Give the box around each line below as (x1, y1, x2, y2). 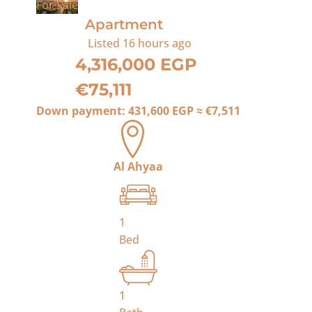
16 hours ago (123, 36, 192, 51)
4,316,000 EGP (75, 54, 197, 75)
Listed (85, 36, 123, 51)
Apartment (85, 16, 163, 33)
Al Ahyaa (114, 159, 163, 174)
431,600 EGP (128, 103, 194, 118)
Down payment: (36, 103, 128, 118)
